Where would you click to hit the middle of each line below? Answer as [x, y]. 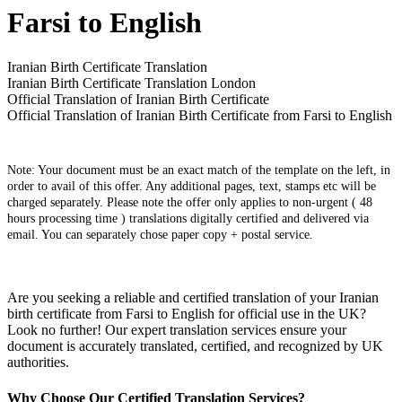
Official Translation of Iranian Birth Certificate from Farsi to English [200, 115]
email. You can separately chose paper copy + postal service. [160, 234]
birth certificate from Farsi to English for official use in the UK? [187, 314]
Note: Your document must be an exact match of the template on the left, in [199, 170]
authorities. [38, 363]
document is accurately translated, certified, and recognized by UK [195, 346]
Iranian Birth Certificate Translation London [131, 83]
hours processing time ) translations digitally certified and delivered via [188, 218]
